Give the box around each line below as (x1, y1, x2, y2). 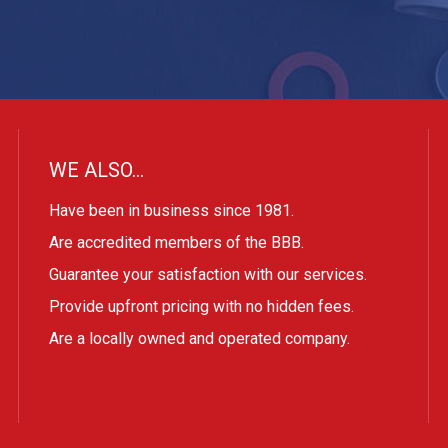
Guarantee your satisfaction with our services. (49, 265, 367, 284)
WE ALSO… (49, 158, 144, 182)
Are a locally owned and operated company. (49, 329, 350, 348)
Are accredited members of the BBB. (49, 233, 304, 252)
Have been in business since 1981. (49, 201, 294, 220)
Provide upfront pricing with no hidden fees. (49, 297, 354, 316)
